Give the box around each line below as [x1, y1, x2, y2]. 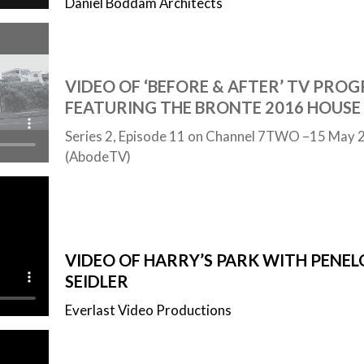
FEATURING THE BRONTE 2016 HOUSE [64, 97, 361, 118]
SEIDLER [64, 271, 128, 291]
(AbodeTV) [64, 148, 131, 166]
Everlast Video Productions [64, 301, 232, 318]
